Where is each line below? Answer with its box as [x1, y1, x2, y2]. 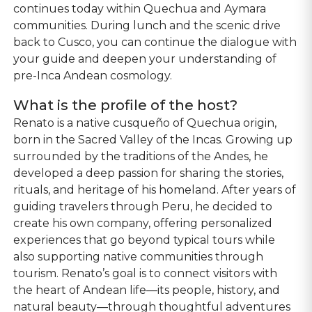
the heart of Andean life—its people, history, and [13, 283, 281, 297]
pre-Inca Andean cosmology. [13, 69, 173, 82]
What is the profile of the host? [13, 97, 238, 114]
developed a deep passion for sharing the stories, [13, 166, 284, 180]
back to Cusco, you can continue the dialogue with [13, 36, 297, 49]
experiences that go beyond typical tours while [13, 233, 276, 247]
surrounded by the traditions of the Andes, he [13, 150, 269, 163]
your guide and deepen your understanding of [13, 52, 277, 65]
